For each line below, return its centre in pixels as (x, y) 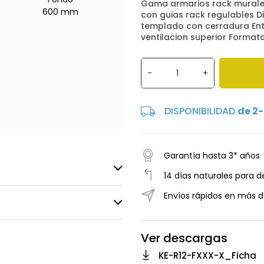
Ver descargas (184, 238)
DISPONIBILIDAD (201, 111)
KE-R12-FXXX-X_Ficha (207, 256)
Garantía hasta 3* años (212, 156)
